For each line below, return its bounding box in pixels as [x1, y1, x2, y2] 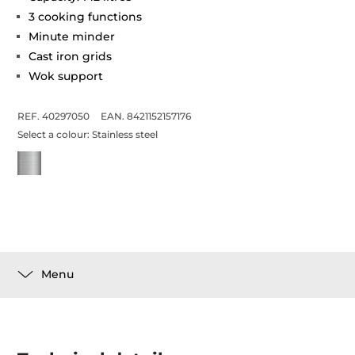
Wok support [29, 68, 104, 83]
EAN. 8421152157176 [101, 109, 192, 122]
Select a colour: [17, 128, 93, 140]
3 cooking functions [29, 9, 143, 24]
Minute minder [29, 29, 116, 44]
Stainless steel [92, 128, 158, 140]
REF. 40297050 [17, 109, 90, 122]
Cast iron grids [29, 48, 113, 63]
